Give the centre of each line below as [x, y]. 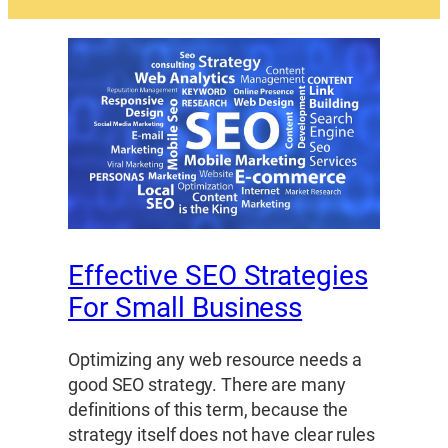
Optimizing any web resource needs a [215, 359]
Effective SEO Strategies [218, 276]
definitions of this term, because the [208, 409]
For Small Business [185, 308]
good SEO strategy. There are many [207, 384]
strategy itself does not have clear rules [221, 434]
